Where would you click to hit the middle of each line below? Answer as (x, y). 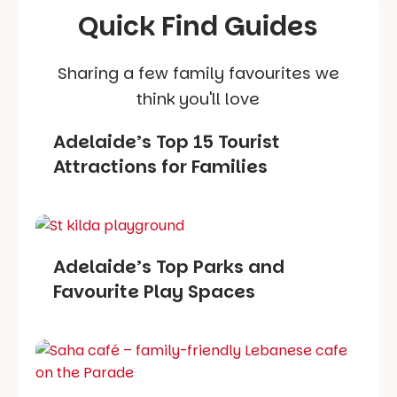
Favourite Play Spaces (154, 292)
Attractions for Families (160, 167)
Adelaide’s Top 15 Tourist (167, 142)
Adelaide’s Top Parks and (169, 267)
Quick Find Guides (198, 27)
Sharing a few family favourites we (198, 74)
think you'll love (198, 99)
